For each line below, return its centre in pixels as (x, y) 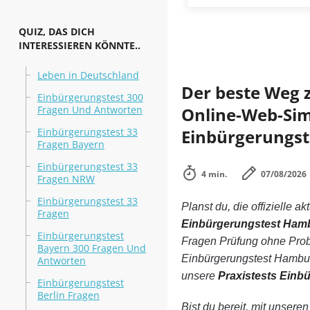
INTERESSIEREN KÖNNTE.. (79, 45)
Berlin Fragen (68, 295)
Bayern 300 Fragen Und (91, 248)
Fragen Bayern (71, 144)
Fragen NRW (66, 179)
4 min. (214, 174)
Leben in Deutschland (88, 75)
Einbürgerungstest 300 (90, 97)
